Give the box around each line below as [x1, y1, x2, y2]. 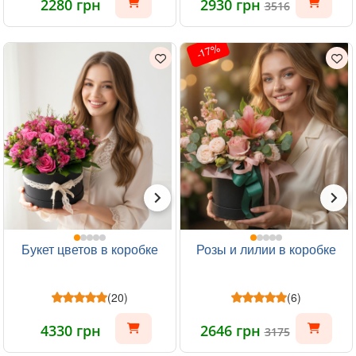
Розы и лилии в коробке [196, 240, 336, 258]
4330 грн [41, 321, 101, 340]
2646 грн [199, 321, 265, 340]
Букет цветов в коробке [21, 240, 158, 258]
